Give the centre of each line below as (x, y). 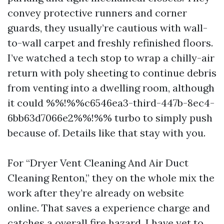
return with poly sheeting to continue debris (112, 73)
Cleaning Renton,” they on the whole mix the (111, 178)
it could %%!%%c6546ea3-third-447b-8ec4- (111, 103)
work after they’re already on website (96, 193)
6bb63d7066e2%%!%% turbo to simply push (110, 118)
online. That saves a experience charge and (109, 208)
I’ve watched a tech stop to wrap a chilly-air (111, 58)
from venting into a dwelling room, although (111, 88)
